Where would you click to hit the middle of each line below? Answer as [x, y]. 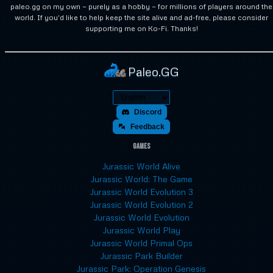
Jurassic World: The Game [141, 179]
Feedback [147, 127]
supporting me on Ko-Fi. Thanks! [141, 29]
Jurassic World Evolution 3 [141, 192]
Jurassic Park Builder [141, 256]
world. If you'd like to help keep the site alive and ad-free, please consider [141, 18]
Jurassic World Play [141, 230]
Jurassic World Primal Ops [141, 243]
